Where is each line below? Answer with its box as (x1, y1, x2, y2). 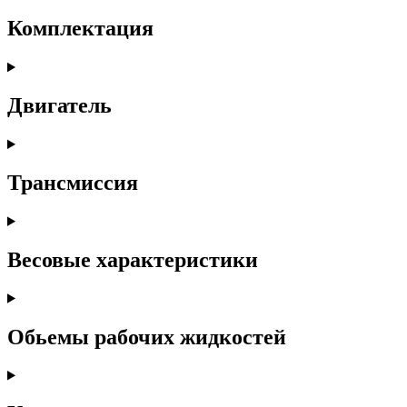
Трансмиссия (7, 171, 138, 195)
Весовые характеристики (7, 247, 258, 272)
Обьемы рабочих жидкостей (7, 324, 286, 349)
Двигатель (7, 94, 112, 118)
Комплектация (7, 16, 154, 41)
